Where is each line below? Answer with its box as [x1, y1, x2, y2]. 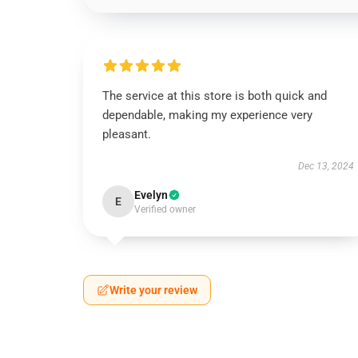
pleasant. [102, 127, 151, 141]
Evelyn [134, 189, 168, 201]
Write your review [109, 284, 197, 296]
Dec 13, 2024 [297, 161, 354, 172]
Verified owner [134, 204, 196, 215]
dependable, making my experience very [102, 108, 312, 122]
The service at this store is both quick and [102, 89, 327, 103]
